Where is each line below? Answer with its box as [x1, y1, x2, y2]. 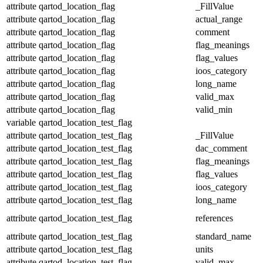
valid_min [195, 104, 232, 114]
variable [6, 117, 36, 127]
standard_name [195, 231, 251, 241]
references [195, 213, 233, 223]
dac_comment [195, 143, 247, 153]
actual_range [195, 14, 242, 24]
